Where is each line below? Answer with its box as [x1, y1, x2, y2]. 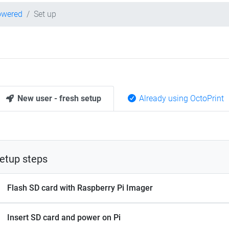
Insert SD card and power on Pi [7, 213, 121, 223]
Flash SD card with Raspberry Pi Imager [7, 183, 153, 193]
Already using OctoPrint [137, 94, 224, 104]
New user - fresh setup [15, 94, 101, 104]
